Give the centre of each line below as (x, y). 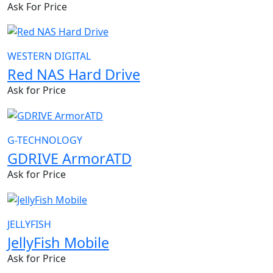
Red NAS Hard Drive (74, 75)
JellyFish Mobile (58, 242)
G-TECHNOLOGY (45, 140)
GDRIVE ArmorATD (69, 159)
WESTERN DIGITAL (49, 56)
